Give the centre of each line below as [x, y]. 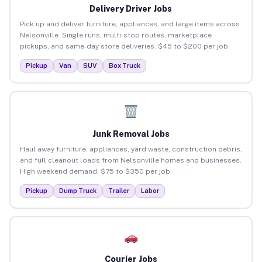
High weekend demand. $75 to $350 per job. [96, 171]
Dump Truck [77, 190]
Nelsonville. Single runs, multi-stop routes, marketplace [116, 35]
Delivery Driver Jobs [131, 8]
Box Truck [124, 65]
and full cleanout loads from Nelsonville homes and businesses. [130, 160]
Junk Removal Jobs [131, 134]
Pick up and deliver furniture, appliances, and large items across [130, 24]
